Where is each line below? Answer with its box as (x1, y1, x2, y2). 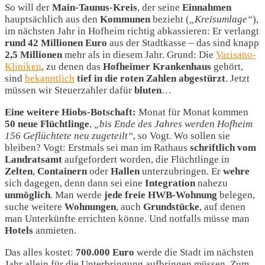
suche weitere (5, 201, 64, 212)
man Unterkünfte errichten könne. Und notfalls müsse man (5, 213, 250, 224)
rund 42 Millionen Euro (5, 37, 107, 49)
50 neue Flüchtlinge (5, 118, 89, 130)
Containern (37, 166, 87, 177)
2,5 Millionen (5, 49, 62, 60)
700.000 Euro (76, 247, 137, 258)
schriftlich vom (190, 142, 256, 153)
